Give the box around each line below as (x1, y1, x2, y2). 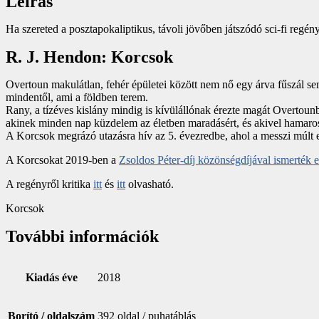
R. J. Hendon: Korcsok (6, 48, 173, 67)
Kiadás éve (25, 271, 78, 283)
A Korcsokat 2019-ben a (6, 154, 119, 167)
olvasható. (125, 178, 174, 191)
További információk (6, 227, 159, 246)
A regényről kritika (6, 178, 93, 191)
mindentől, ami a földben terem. (6, 91, 148, 104)
